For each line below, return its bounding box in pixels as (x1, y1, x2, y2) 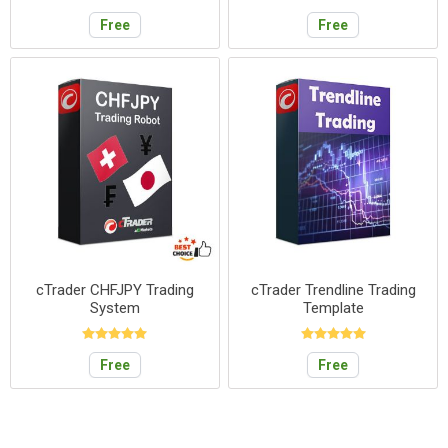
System (89, 299, 140, 318)
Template (302, 299, 364, 318)
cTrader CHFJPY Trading (35, 281, 194, 300)
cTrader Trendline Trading (250, 281, 416, 300)
